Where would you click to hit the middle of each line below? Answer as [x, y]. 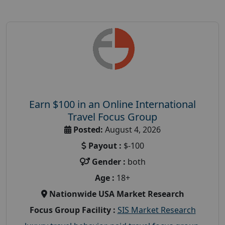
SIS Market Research [156, 210]
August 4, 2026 [132, 129]
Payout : [105, 145]
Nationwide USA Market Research [117, 194]
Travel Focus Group [113, 117]
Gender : [108, 161]
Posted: [88, 129]
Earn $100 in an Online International [113, 104]
